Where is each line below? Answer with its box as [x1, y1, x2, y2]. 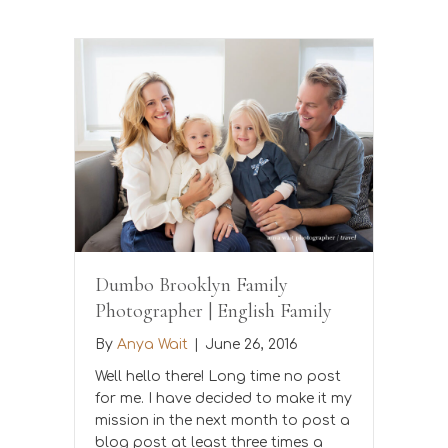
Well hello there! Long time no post [95, 368, 341, 384]
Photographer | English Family [95, 298, 332, 323]
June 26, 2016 [205, 336, 298, 352]
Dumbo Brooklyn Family [95, 272, 288, 297]
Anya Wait [117, 336, 188, 352]
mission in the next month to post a [95, 412, 350, 428]
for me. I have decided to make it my [95, 390, 352, 406]
